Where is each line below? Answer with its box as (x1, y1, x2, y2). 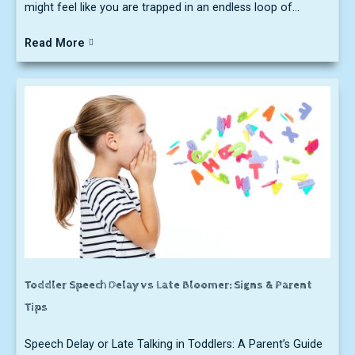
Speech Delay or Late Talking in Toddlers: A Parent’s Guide (25, 337, 323, 351)
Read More (25, 36, 85, 50)
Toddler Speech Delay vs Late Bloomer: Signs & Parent (25, 277, 312, 292)
